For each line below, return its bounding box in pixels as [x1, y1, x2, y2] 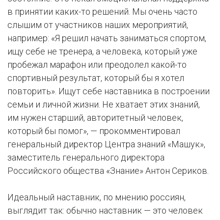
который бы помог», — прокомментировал [7, 126, 180, 137]
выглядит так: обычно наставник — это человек [7, 205, 203, 216]
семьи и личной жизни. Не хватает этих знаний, [7, 99, 200, 110]
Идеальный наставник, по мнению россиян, [7, 192, 186, 203]
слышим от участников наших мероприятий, [7, 20, 188, 30]
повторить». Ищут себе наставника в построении [7, 86, 210, 97]
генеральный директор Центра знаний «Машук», [7, 139, 205, 150]
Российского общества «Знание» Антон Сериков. [7, 165, 209, 176]
